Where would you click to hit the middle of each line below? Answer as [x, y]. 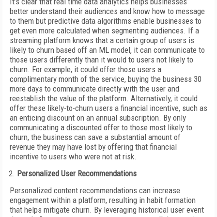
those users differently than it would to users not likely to [101, 60]
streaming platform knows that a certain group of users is [102, 40]
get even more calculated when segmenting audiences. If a [104, 31]
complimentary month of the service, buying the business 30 [106, 79]
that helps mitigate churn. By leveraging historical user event [107, 210]
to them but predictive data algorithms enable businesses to [106, 21]
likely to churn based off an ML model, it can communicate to [107, 50]
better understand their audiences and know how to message [107, 11]
